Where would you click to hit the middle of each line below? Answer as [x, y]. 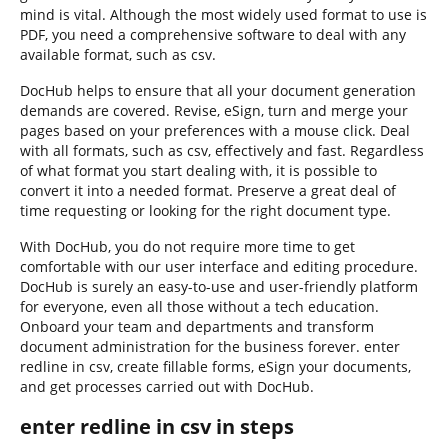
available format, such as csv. [118, 54]
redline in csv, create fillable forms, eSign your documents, [215, 366]
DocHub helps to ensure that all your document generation [218, 90]
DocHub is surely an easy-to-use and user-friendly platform [219, 286]
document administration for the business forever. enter [210, 346]
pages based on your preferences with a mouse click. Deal [215, 130]
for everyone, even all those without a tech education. [199, 306]
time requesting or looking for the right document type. [205, 210]
